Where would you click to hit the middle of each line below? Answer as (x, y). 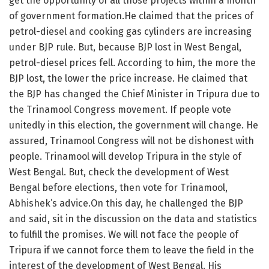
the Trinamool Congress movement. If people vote (120, 109)
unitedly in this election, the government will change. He (134, 125)
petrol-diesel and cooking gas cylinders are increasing (130, 31)
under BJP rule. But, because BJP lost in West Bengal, (125, 47)
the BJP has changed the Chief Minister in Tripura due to (134, 94)
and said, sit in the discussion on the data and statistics (133, 219)
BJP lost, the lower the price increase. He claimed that (128, 78)
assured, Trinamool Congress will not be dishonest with (131, 141)
